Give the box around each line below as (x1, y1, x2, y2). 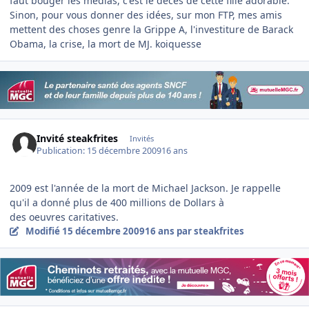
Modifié (25, 225, 62, 238)
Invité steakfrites (37, 131, 119, 145)
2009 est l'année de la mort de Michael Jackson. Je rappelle (10, 181, 281, 195)
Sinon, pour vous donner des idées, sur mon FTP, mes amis (10, 8, 282, 22)
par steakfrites (174, 225, 244, 238)
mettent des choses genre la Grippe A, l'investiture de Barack (10, 23, 293, 37)
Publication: (37, 145, 88, 157)
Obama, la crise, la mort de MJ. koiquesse (10, 37, 201, 51)
